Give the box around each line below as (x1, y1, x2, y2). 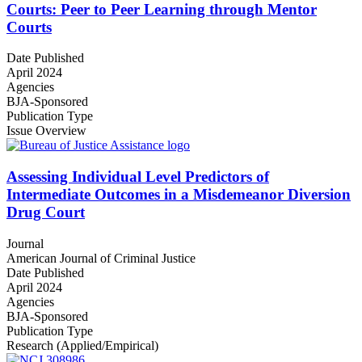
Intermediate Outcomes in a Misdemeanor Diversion (6, 186, 351, 204)
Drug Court (6, 204, 85, 221)
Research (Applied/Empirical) (6, 338, 158, 352)
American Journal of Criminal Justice (6, 250, 196, 265)
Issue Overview (6, 124, 86, 138)
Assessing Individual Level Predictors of (6, 168, 269, 186)
